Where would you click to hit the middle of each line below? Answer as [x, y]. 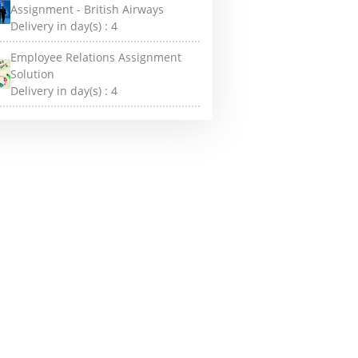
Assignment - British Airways [88, 9]
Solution [33, 74]
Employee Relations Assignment [96, 57]
